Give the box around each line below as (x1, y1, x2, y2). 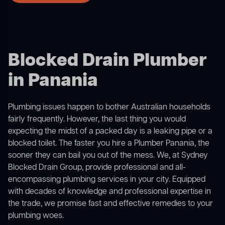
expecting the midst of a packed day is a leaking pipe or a (8, 126, 212, 138)
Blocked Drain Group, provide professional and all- (8, 162, 186, 174)
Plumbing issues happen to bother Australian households (8, 102, 210, 114)
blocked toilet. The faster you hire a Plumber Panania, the (8, 138, 209, 150)
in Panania (8, 69, 98, 94)
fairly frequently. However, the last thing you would (8, 114, 186, 126)
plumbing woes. (8, 210, 64, 222)
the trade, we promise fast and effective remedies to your (8, 198, 213, 210)
